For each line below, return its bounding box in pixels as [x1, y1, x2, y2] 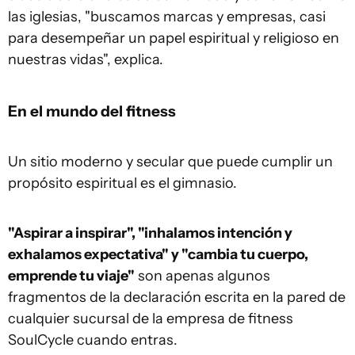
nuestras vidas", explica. [8, 51, 163, 69]
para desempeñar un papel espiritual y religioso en [8, 29, 339, 48]
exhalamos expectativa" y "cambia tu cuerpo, [8, 246, 308, 264]
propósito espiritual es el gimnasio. [8, 174, 237, 193]
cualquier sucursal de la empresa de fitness [8, 310, 293, 328]
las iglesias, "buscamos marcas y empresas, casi [8, 8, 326, 26]
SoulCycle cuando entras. [8, 331, 177, 349]
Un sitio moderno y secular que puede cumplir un [8, 153, 333, 171]
